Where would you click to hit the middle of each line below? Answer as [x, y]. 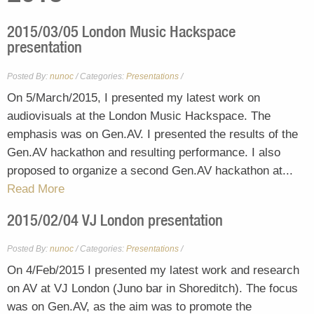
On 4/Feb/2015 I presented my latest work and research [153, 271]
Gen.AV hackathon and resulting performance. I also [144, 152]
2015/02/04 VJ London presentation [115, 219]
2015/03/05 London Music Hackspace [121, 31]
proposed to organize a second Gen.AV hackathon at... [150, 170]
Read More [36, 189]
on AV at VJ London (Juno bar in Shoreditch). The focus [152, 289]
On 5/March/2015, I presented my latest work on [134, 97]
